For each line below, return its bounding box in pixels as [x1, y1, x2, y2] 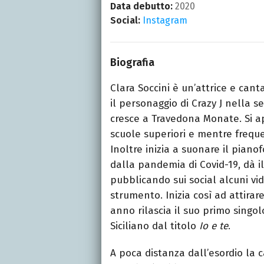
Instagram [143, 14, 187, 26]
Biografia [110, 55, 154, 69]
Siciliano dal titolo [110, 219, 196, 232]
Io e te [196, 219, 228, 232]
